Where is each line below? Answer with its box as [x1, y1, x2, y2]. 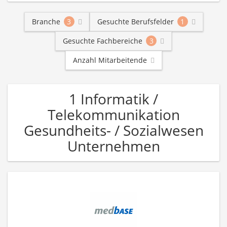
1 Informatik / [69, 89, 158, 108]
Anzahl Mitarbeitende [72, 55, 147, 65]
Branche [31, 17, 60, 26]
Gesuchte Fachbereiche [63, 36, 142, 46]
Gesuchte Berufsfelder [97, 17, 174, 26]
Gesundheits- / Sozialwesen [23, 121, 204, 140]
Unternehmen [67, 136, 160, 156]
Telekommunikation [47, 105, 180, 124]
